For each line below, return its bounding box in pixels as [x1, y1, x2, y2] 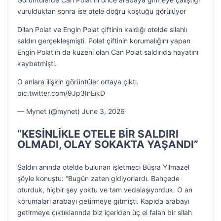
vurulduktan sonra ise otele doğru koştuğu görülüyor [17, 7, 186, 15]
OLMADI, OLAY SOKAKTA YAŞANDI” [17, 138, 198, 150]
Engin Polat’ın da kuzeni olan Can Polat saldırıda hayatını [17, 48, 198, 56]
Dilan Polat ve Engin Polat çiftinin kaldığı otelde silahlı [17, 25, 187, 34]
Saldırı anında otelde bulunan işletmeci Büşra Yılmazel [17, 163, 189, 171]
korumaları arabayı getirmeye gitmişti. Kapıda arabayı [17, 197, 189, 205]
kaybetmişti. [17, 59, 57, 68]
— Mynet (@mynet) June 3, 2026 [17, 107, 125, 115]
